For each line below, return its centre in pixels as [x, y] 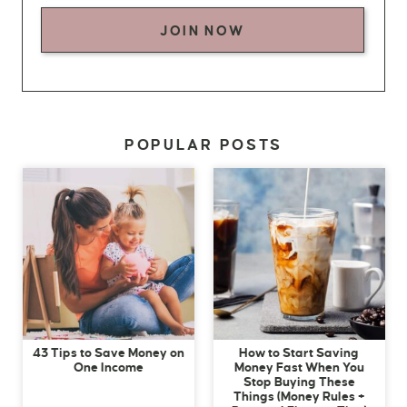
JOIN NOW [203, 30]
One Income [108, 367]
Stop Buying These [299, 382]
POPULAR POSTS [203, 145]
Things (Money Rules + [299, 396]
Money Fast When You [299, 367]
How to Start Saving [299, 352]
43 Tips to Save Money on [108, 352]
